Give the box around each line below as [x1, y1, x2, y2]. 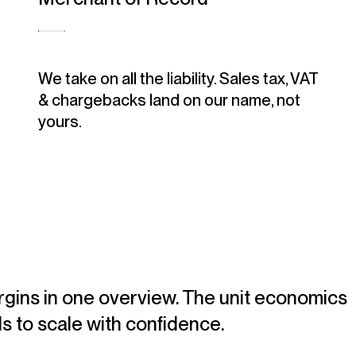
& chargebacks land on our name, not [38, 91, 300, 110]
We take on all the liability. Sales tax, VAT [38, 69, 318, 89]
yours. [38, 112, 82, 132]
